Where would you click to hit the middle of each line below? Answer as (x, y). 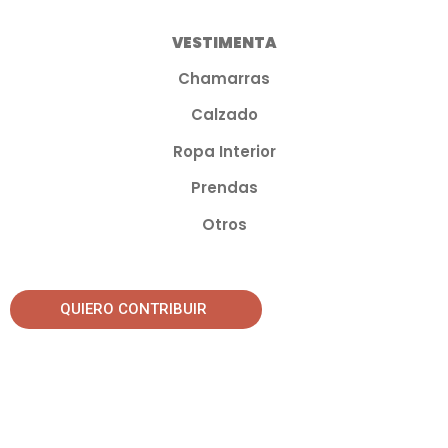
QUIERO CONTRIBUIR (133, 308)
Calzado (224, 115)
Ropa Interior (224, 151)
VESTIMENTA (224, 42)
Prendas (224, 188)
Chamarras (224, 78)
